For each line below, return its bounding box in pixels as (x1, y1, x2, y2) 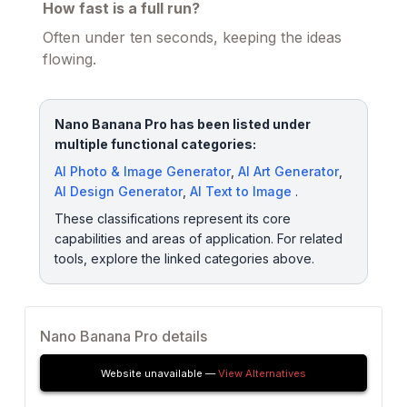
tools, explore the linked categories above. (55, 250, 314, 266)
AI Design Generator (55, 183, 183, 199)
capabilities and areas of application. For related (55, 230, 342, 246)
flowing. (43, 49, 96, 68)
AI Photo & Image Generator (55, 163, 231, 179)
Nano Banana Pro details (40, 326, 207, 345)
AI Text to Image (190, 183, 292, 199)
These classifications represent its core (55, 210, 291, 226)
